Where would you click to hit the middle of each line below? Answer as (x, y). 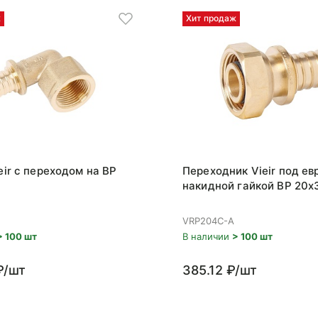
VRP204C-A (208, 221)
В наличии (207, 236)
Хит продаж (211, 18)
